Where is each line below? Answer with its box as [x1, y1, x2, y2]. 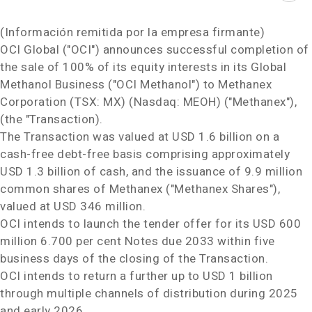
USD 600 [252, 215, 301, 233]
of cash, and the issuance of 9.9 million [80, 163, 302, 180]
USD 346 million [54, 198, 143, 215]
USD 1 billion [203, 267, 273, 285]
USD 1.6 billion [172, 128, 253, 146]
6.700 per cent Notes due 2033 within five [37, 233, 275, 250]
